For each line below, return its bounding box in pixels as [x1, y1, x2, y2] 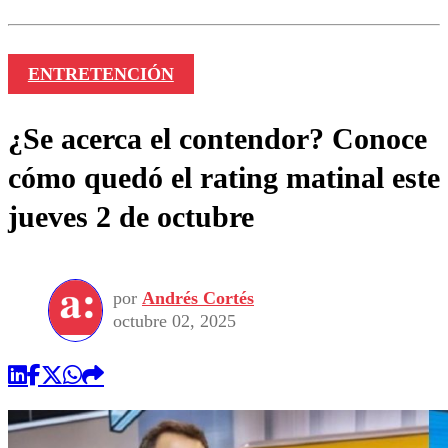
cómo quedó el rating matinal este [8, 160, 440, 194]
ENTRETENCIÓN [27, 63, 174, 84]
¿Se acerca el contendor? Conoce [8, 121, 427, 155]
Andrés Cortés [142, 288, 254, 309]
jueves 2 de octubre [8, 199, 254, 233]
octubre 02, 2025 [113, 311, 236, 332]
